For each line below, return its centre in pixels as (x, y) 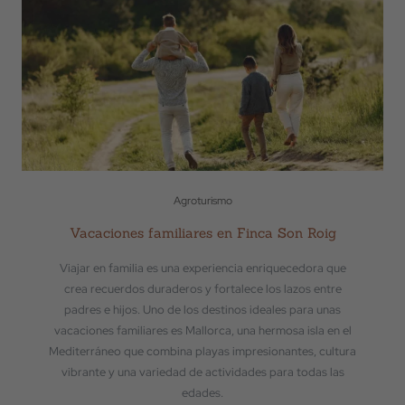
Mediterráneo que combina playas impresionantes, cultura (202, 351)
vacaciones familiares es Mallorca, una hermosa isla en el (202, 330)
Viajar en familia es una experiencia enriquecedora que (202, 268)
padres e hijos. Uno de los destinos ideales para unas (202, 310)
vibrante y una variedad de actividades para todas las (202, 372)
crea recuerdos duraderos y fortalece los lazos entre (202, 289)
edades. (202, 393)
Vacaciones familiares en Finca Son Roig (202, 233)
